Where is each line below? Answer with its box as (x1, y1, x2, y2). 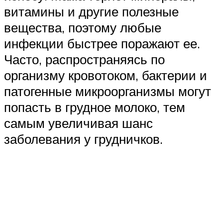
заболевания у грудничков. (4, 131, 163, 147)
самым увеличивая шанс (4, 115, 153, 131)
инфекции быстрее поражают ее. (4, 35, 200, 52)
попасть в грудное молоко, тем (4, 99, 185, 115)
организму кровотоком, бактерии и (4, 67, 207, 84)
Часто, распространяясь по (4, 51, 165, 68)
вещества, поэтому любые (4, 19, 161, 36)
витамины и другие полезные (4, 3, 179, 20)
